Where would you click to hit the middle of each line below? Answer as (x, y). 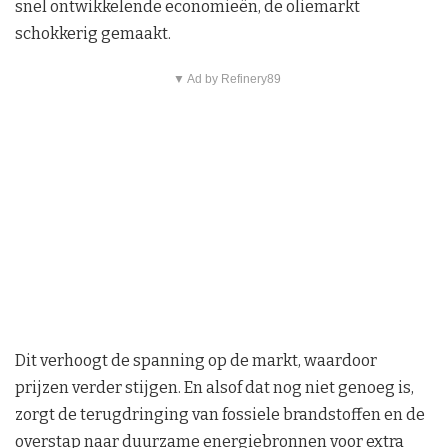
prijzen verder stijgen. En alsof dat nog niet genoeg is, (214, 388)
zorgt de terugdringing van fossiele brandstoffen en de (220, 415)
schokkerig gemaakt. (93, 34)
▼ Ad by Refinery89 (226, 79)
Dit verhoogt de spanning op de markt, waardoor (196, 361)
